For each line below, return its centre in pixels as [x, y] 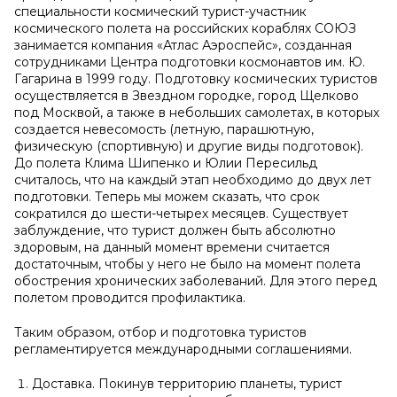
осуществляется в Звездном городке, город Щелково [187, 96]
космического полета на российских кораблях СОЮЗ [185, 28]
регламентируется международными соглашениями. [183, 349]
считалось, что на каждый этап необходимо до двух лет [193, 180]
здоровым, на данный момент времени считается [172, 247]
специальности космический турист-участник [160, 12]
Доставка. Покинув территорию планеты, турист [187, 384]
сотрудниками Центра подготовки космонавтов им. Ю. [190, 62]
